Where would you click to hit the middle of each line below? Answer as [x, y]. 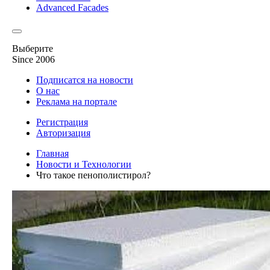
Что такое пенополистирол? [93, 175]
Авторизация [63, 133]
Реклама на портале [77, 102]
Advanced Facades [72, 8]
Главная [52, 153]
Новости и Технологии [84, 164]
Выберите [33, 49]
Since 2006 [33, 59]
